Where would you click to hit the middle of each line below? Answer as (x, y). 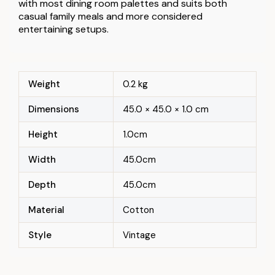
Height (43, 134)
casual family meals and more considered (110, 16)
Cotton (138, 210)
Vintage (139, 235)
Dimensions (54, 109)
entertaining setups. (64, 29)
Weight (44, 84)
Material (46, 210)
